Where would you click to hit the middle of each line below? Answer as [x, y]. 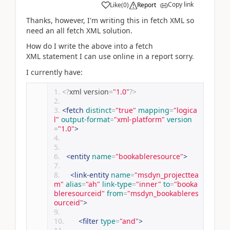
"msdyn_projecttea [167, 175]
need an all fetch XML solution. [79, 30]
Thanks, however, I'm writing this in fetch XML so [110, 20]
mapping [154, 110]
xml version [89, 92]
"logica [185, 110]
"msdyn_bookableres [163, 193]
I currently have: [54, 72]
